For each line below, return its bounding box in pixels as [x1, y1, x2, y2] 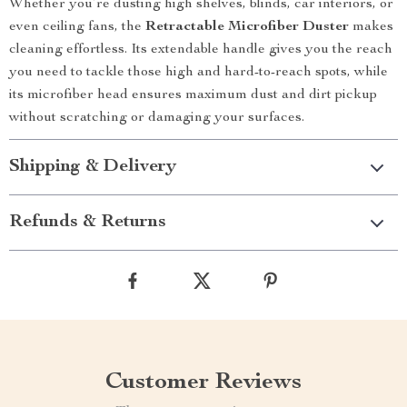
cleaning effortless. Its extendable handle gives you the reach [9, 43, 392, 57]
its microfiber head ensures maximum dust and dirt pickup [9, 88, 377, 103]
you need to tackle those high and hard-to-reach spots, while [9, 65, 388, 80]
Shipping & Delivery [9, 158, 176, 176]
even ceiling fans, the [9, 20, 145, 35]
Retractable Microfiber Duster [145, 20, 349, 35]
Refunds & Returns [9, 213, 166, 232]
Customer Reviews [105, 371, 302, 394]
